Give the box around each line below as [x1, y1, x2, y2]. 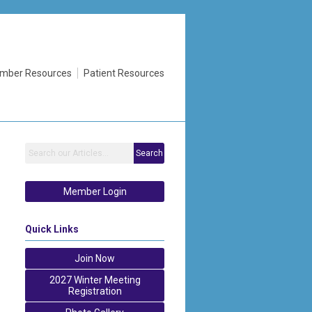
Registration [68, 285, 122, 297]
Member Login [63, 185, 127, 197]
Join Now [75, 252, 115, 264]
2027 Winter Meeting [49, 274, 141, 286]
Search [135, 148, 163, 158]
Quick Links [25, 223, 79, 235]
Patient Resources [84, 68, 164, 79]
